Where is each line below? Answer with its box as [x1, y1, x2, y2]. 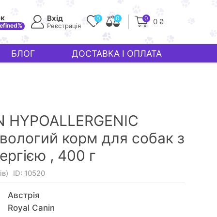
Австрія [7, 190, 40, 200]
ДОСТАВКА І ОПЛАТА [71, 48, 162, 59]
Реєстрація [47, 22, 81, 30]
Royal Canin [7, 203, 55, 213]
